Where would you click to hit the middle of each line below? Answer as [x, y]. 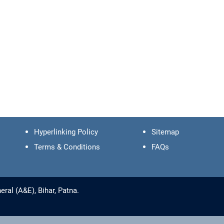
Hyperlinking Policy [66, 132]
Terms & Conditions [67, 147]
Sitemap [165, 132]
